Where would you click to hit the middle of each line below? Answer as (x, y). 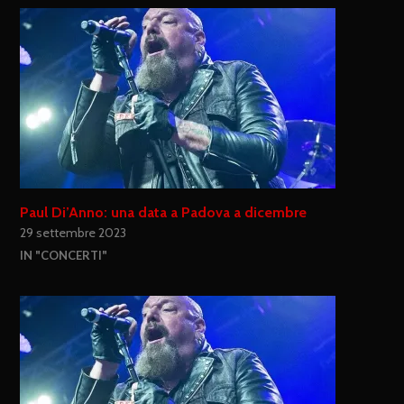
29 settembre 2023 (73, 233)
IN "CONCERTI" (64, 256)
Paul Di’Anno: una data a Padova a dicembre (164, 213)
